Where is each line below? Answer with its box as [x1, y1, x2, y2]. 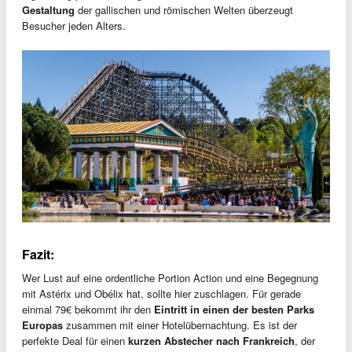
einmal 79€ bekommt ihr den [22, 302, 154, 317]
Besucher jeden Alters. [22, 17, 126, 33]
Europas [22, 317, 63, 333]
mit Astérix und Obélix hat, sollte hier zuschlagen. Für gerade [22, 286, 301, 302]
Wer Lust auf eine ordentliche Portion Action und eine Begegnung [22, 270, 318, 286]
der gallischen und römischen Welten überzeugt [75, 2, 293, 17]
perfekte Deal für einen [22, 333, 128, 349]
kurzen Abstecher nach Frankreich [128, 333, 295, 349]
